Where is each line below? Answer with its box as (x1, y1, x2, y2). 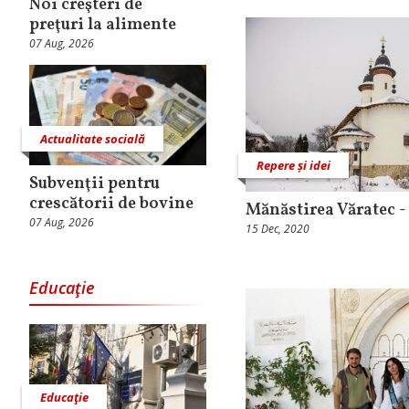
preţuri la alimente (29, 14, 176, 37)
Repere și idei (257, 156, 330, 173)
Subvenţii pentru (29, 172, 160, 195)
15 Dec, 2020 (246, 220, 309, 236)
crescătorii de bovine (29, 192, 194, 215)
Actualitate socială (40, 130, 145, 147)
